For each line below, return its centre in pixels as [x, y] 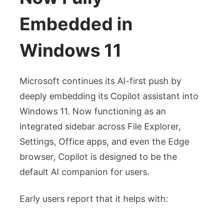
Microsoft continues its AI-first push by [100, 81]
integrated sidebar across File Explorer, [100, 127]
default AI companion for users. [85, 172]
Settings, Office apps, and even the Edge [104, 142]
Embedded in [76, 24]
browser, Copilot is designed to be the [98, 157]
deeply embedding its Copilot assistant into [109, 96]
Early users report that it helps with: [94, 199]
